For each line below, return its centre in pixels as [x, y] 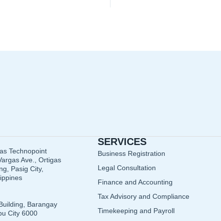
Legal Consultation [127, 168]
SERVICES [122, 142]
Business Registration [131, 153]
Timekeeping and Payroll [136, 211]
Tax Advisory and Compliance [144, 196]
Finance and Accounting [135, 182]
